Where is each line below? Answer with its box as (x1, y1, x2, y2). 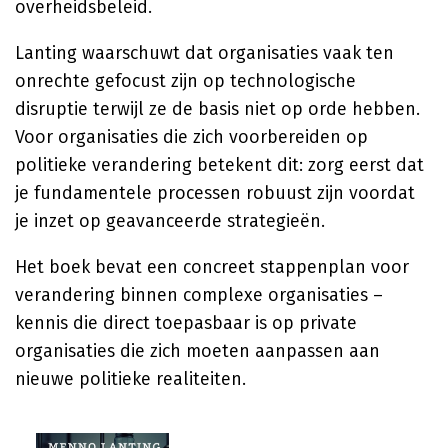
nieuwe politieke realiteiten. (15, 368, 246, 390)
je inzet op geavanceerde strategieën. (15, 210, 325, 232)
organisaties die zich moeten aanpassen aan (15, 340, 380, 362)
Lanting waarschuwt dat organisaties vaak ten (15, 42, 394, 64)
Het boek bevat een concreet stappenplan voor (15, 256, 409, 278)
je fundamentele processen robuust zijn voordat (15, 182, 415, 204)
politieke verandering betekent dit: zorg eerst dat (15, 154, 424, 176)
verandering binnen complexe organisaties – (15, 284, 383, 306)
